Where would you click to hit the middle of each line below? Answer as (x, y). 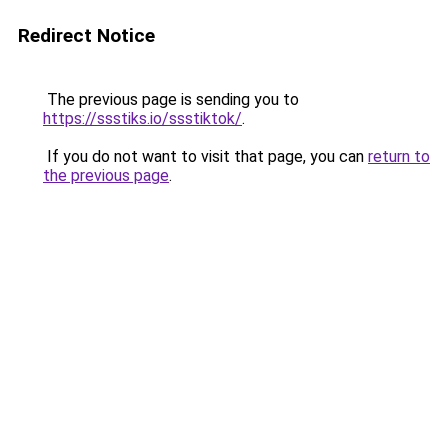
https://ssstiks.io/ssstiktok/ (142, 118)
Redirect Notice (86, 35)
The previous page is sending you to (171, 99)
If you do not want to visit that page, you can (205, 156)
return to (399, 156)
